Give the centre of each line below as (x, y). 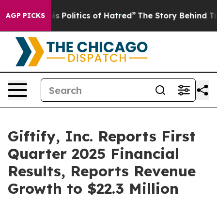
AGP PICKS (25, 15)
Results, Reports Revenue (102, 171)
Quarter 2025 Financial (93, 154)
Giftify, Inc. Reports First (102, 136)
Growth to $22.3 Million (93, 188)
